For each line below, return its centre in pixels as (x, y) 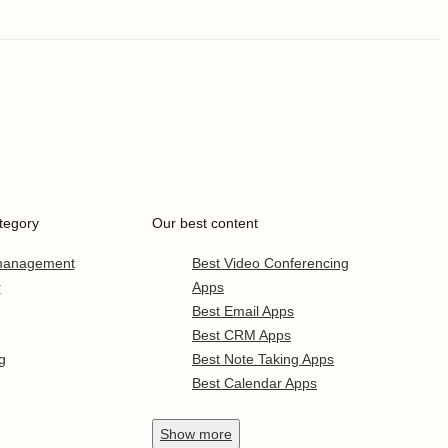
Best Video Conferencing (270, 263)
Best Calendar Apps (254, 383)
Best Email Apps (243, 311)
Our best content (205, 223)
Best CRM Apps (241, 335)
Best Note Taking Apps (263, 359)
